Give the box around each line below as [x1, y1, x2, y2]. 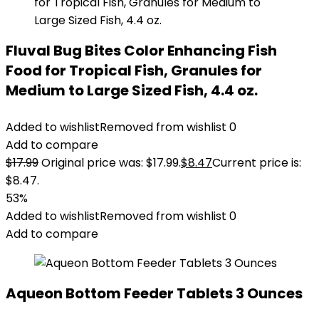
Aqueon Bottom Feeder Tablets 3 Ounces [6, 283, 303, 303]
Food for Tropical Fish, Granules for [6, 61, 262, 80]
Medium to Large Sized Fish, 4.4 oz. [6, 80, 258, 100]
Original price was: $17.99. [41, 155, 181, 171]
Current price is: [212, 155, 301, 171]
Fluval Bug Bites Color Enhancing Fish [6, 41, 277, 61]
